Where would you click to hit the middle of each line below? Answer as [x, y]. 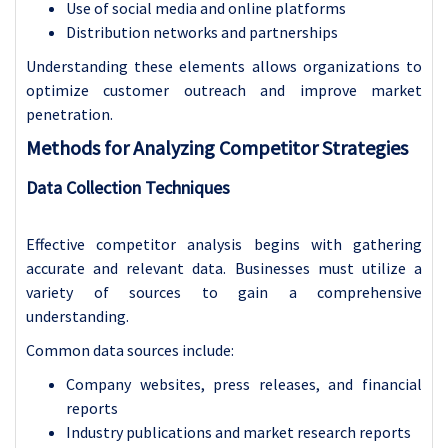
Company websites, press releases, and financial [244, 383]
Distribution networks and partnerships [202, 31]
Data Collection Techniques [128, 187]
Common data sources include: [130, 349]
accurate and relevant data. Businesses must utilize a [224, 267]
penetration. [69, 113]
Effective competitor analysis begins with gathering [224, 243]
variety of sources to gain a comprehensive [224, 291]
